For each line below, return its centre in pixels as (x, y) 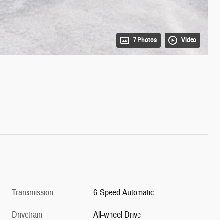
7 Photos (145, 40)
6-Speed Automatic (124, 192)
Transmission (32, 192)
